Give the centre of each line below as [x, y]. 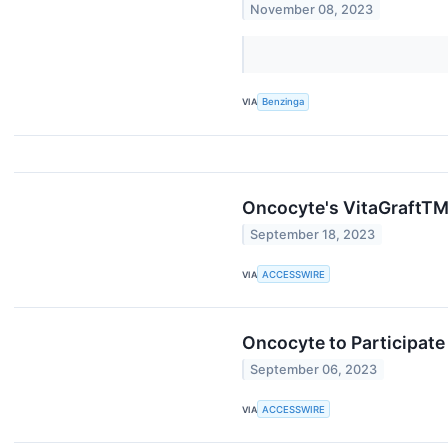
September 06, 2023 [314, 370]
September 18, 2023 [313, 234]
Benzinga [283, 102]
